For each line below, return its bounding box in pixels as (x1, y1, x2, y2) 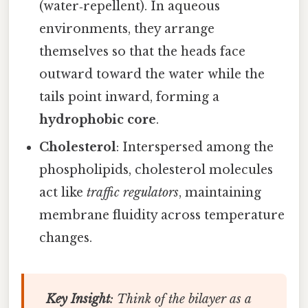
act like (39, 185, 87, 201)
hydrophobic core (39, 112, 157, 128)
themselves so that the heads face (39, 44, 246, 60)
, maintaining (179, 185, 262, 201)
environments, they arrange (39, 21, 215, 37)
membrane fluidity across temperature (39, 208, 285, 223)
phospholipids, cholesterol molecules (39, 162, 274, 178)
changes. (39, 230, 93, 246)
